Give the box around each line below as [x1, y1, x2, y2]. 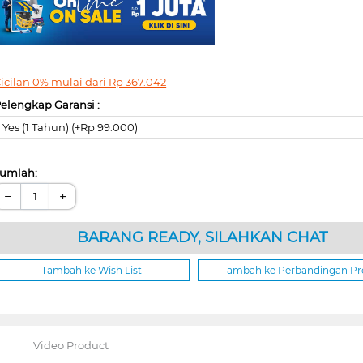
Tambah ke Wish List [41, 263, 142, 276]
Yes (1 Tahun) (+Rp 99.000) [2, 120, 139, 134]
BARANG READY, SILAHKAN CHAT [76, 228, 327, 246]
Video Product [32, 338, 109, 352]
